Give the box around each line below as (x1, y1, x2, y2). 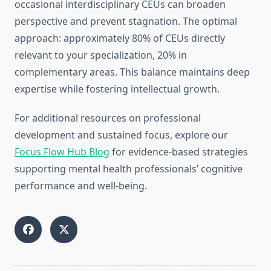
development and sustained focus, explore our (15, 128, 228, 142)
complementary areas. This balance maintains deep (15, 65, 250, 79)
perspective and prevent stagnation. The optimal (15, 15, 237, 28)
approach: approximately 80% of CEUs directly (15, 31, 225, 45)
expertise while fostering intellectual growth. (15, 82, 220, 96)
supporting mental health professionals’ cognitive (15, 162, 243, 176)
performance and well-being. (15, 179, 147, 193)
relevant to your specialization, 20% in (15, 48, 187, 62)
